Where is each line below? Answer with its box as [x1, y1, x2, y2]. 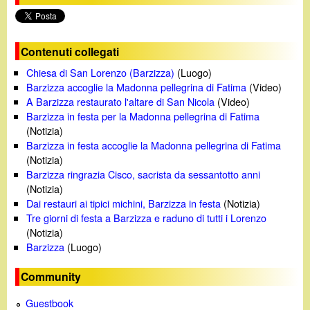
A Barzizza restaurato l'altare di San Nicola [26, 93, 215, 109]
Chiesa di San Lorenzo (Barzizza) [26, 64, 175, 80]
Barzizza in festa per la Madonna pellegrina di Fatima [26, 108, 260, 123]
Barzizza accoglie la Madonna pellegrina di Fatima [26, 79, 247, 94]
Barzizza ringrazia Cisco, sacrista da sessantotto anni [26, 166, 261, 181]
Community [21, 268, 82, 285]
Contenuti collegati [21, 43, 120, 60]
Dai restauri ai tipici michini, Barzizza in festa [26, 195, 221, 210]
